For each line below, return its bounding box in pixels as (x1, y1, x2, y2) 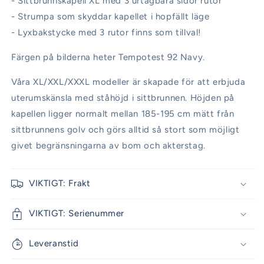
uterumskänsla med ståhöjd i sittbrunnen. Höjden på (11, 93, 235, 104)
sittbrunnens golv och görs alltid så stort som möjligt (11, 124, 240, 136)
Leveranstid (29, 238, 79, 249)
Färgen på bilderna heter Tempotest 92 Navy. (11, 52, 205, 63)
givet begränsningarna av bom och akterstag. (11, 140, 209, 151)
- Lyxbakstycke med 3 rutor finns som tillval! (11, 27, 201, 38)
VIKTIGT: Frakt (29, 178, 91, 189)
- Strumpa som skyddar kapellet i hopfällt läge (11, 11, 210, 22)
